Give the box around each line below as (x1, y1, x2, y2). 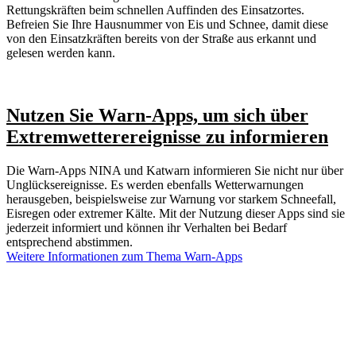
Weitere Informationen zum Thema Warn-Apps (6, 249, 242, 263)
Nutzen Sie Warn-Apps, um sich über (6, 104, 308, 126)
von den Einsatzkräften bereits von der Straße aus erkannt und (6, 31, 316, 45)
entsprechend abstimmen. (6, 234, 133, 249)
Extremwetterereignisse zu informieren (6, 126, 328, 147)
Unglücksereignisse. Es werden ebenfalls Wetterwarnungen (6, 177, 304, 192)
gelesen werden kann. (6, 45, 115, 60)
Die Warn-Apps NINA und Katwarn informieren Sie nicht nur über (6, 163, 343, 177)
